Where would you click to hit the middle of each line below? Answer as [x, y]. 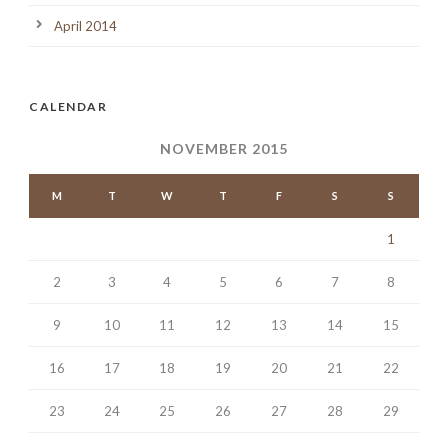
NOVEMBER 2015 [224, 149]
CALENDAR [68, 107]
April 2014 [85, 26]
